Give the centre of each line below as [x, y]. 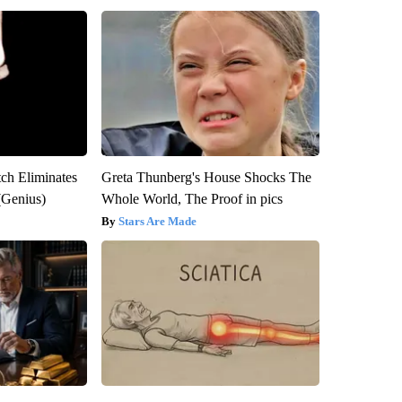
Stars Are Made [157, 221]
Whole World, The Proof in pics [192, 198]
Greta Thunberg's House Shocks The [206, 177]
